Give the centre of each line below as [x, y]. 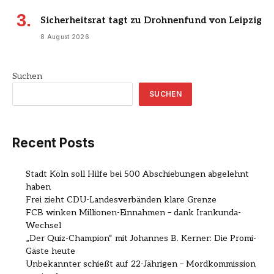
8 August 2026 [65, 37]
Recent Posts [54, 143]
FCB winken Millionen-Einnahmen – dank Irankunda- [133, 213]
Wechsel [43, 226]
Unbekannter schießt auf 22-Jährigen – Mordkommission [141, 264]
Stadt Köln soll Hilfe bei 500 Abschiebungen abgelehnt [137, 174]
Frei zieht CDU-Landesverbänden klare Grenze [121, 200]
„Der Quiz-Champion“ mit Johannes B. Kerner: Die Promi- [141, 239]
